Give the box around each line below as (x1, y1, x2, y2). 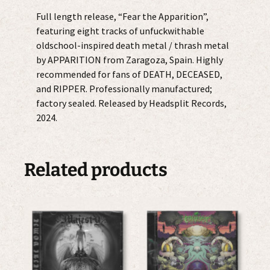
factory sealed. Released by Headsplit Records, (36, 96, 227, 109)
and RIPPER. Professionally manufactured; (36, 82, 212, 95)
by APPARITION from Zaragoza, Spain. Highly (36, 53, 223, 66)
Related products (24, 159, 168, 181)
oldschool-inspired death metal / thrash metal (36, 39, 229, 51)
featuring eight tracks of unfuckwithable (36, 24, 204, 37)
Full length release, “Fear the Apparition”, (36, 10, 209, 22)
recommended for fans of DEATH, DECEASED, (36, 67, 222, 80)
